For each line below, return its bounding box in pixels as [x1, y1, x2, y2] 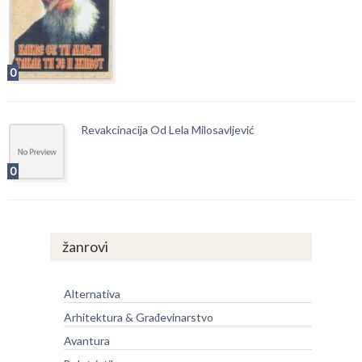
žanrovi [61, 237, 108, 255]
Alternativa [63, 286, 120, 301]
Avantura [63, 333, 110, 347]
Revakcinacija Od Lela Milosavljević [80, 122, 255, 137]
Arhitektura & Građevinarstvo [63, 309, 213, 324]
